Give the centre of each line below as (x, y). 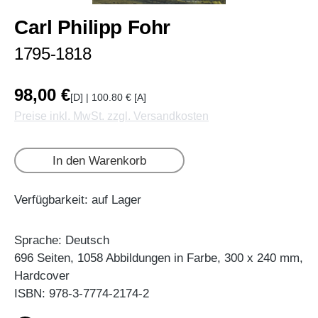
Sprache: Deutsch (62, 241)
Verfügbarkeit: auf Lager (78, 200)
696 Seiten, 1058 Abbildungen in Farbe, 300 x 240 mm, (159, 258)
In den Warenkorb (99, 160)
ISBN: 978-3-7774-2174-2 (82, 294)
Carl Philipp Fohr (92, 28)
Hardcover (42, 276)
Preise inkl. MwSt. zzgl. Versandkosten (111, 116)
